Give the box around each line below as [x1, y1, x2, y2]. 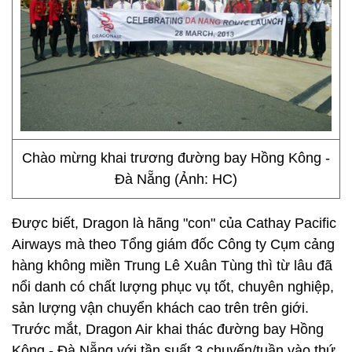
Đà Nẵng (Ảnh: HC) [115, 171, 237, 187]
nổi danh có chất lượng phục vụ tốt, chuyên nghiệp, [12, 279, 334, 295]
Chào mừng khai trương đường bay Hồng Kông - [22, 150, 330, 166]
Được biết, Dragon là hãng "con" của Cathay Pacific [12, 215, 336, 231]
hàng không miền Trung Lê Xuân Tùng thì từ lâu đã [12, 258, 332, 273]
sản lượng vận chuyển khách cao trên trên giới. [12, 300, 309, 316]
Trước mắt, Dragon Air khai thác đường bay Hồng [12, 321, 324, 337]
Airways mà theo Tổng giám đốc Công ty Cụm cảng [12, 236, 335, 252]
